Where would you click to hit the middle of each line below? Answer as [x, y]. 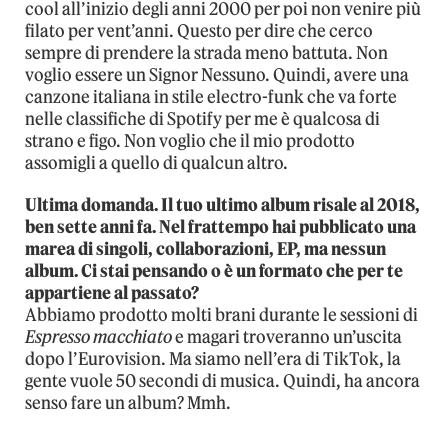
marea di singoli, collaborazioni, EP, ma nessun [205, 249]
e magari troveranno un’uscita [287, 337]
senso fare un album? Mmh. [128, 403]
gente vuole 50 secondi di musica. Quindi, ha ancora [222, 381]
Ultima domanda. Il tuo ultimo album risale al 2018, [222, 205]
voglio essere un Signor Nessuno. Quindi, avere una [217, 75]
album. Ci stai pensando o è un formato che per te [214, 271]
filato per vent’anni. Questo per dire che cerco [199, 31]
